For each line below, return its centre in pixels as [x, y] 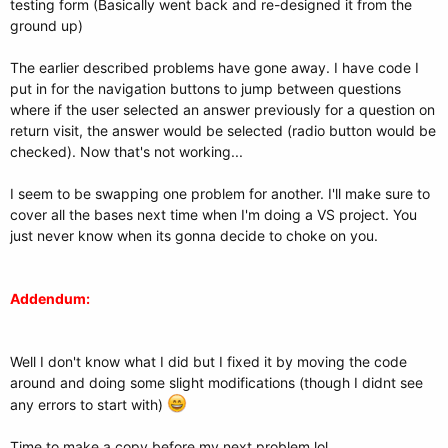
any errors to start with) [88, 404]
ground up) [46, 25]
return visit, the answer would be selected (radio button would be [223, 130]
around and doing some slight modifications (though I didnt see [216, 382]
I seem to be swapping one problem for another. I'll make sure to [220, 193]
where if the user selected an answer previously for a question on [222, 109]
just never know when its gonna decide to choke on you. [194, 235]
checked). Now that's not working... [126, 151]
